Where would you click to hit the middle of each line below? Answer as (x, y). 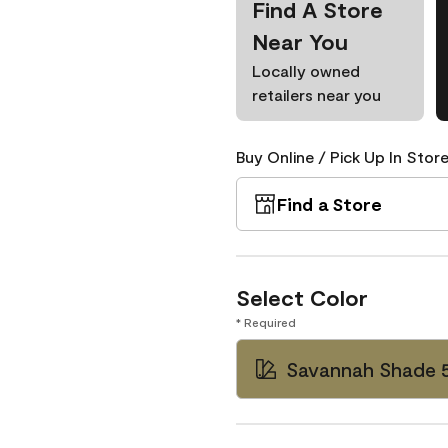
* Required (266, 322)
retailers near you (316, 94)
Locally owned (306, 70)
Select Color (302, 297)
